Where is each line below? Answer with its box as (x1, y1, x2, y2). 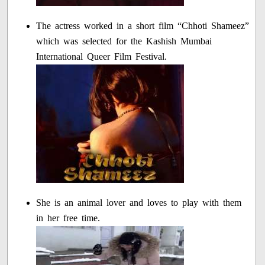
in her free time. (36, 213, 101, 224)
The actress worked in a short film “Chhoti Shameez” (36, 21, 250, 31)
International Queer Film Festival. (36, 51, 167, 62)
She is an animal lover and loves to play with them (36, 198, 242, 208)
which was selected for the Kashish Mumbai (36, 36, 212, 47)
